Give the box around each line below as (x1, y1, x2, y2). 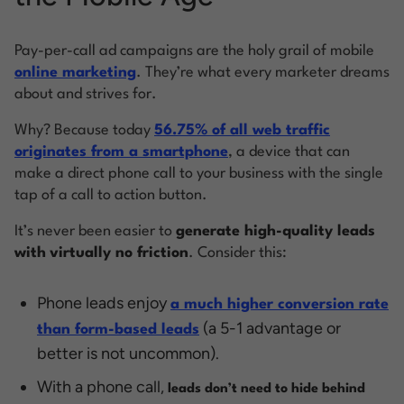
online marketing (14, 64, 136, 80)
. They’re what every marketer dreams (136, 64, 390, 80)
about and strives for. (14, 86, 157, 102)
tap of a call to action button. (14, 187, 207, 203)
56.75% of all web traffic (154, 122, 330, 138)
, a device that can (228, 143, 350, 160)
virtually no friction (50, 244, 188, 261)
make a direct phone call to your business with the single (14, 165, 383, 181)
